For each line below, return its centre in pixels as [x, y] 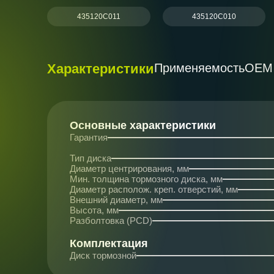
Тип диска [91, 158]
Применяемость [199, 68]
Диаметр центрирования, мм [129, 168]
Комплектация [109, 243]
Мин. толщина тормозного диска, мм [146, 179]
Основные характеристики [143, 125]
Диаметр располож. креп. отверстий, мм [154, 189]
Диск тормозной [103, 255]
